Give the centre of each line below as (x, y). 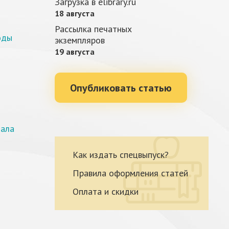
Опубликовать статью (121, 88)
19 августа (75, 52)
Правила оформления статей (130, 173)
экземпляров (80, 40)
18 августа (75, 13)
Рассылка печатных (93, 29)
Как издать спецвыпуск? (121, 155)
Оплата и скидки (106, 191)
